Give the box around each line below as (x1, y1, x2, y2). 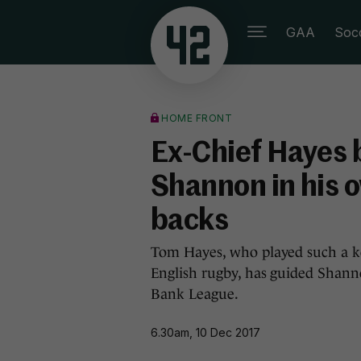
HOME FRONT (161, 112, 232, 124)
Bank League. (151, 286, 239, 302)
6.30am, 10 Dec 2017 (151, 325, 260, 339)
